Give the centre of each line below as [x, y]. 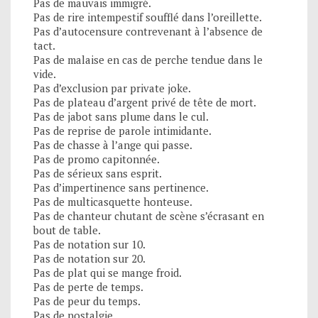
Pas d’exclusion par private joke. [112, 88]
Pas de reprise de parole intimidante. [122, 131]
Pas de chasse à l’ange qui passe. [113, 145]
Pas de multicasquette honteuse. [113, 202]
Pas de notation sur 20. [89, 259]
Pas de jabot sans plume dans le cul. [121, 117]
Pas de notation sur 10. [89, 245]
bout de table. [67, 230]
